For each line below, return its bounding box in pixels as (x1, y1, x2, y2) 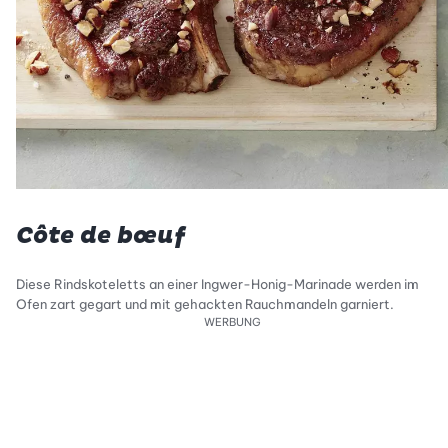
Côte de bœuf (16, 221, 185, 251)
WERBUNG (203, 315, 261, 330)
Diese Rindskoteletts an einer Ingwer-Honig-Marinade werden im (16, 276, 419, 293)
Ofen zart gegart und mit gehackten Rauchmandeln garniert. (16, 296, 394, 313)
